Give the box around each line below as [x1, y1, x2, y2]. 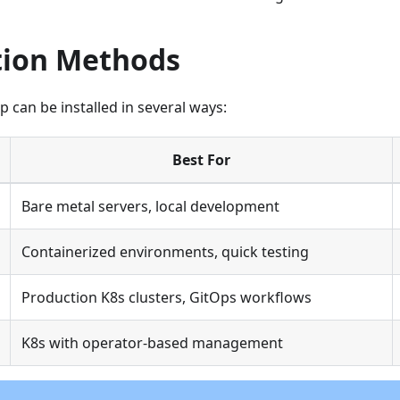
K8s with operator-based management [21, 333, 283, 354]
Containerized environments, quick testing [21, 242, 309, 262]
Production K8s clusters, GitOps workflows [21, 287, 312, 308]
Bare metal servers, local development [21, 196, 279, 217]
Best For [172, 150, 230, 171]
